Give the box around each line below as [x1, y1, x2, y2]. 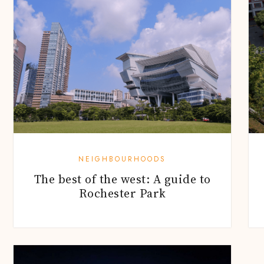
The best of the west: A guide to [34, 171, 211, 188]
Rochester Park [78, 185, 166, 202]
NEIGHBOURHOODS [78, 154, 166, 165]
